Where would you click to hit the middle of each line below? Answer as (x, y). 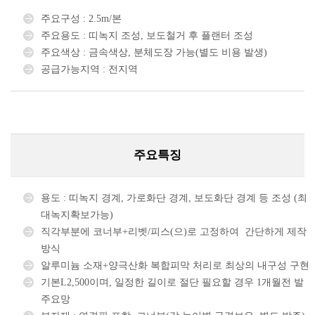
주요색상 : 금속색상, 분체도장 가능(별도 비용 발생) (154, 52)
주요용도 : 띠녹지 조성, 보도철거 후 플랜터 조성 (147, 36)
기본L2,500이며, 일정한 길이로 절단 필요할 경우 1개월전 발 (172, 282)
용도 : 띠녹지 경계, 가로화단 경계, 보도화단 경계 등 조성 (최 (174, 198)
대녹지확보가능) (77, 215)
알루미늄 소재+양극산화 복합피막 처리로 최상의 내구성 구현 (175, 265)
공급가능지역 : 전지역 (89, 69)
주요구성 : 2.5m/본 (81, 19)
